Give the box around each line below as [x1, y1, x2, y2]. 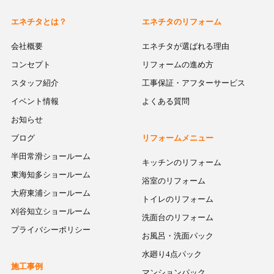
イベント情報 [10, 97, 59, 106]
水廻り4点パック [142, 250, 202, 259]
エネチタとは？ [10, 17, 67, 27]
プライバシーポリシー [10, 225, 91, 235]
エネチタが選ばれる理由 [142, 42, 230, 51]
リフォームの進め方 [142, 60, 214, 70]
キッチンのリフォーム [142, 158, 222, 168]
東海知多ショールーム [10, 170, 91, 180]
